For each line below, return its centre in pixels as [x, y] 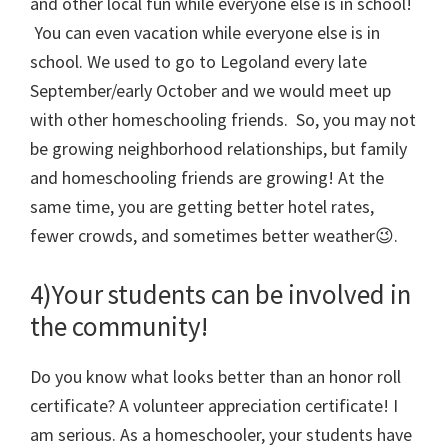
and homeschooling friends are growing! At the [207, 178]
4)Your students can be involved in [220, 294]
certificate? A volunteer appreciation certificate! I [214, 406]
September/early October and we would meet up [210, 91]
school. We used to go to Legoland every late [198, 62]
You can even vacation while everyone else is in [205, 33]
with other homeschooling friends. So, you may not [223, 120]
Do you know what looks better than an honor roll [215, 377]
